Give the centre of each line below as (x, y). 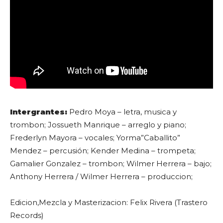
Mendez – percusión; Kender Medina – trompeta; (103, 150)
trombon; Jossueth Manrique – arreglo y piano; (98, 124)
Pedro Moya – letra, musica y (122, 111)
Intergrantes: (39, 111)
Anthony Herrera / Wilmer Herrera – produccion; (101, 176)
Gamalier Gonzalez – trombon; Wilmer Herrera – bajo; (111, 163)
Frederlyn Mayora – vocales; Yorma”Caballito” (95, 137)
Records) (27, 215)
